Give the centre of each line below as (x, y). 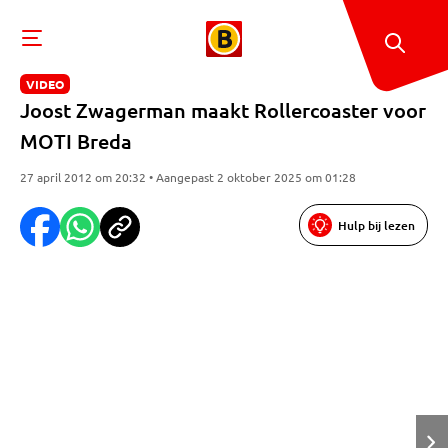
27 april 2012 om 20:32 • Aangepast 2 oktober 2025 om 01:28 (188, 177)
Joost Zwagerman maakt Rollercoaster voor (223, 110)
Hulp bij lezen (376, 225)
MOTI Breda (76, 141)
